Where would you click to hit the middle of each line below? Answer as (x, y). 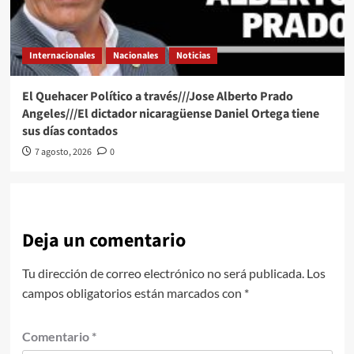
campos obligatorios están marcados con (133, 293)
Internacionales (62, 56)
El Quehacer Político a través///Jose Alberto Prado (157, 97)
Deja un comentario (104, 241)
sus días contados (70, 132)
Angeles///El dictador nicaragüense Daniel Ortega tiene (170, 114)
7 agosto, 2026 (63, 153)
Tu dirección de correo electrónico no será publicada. (163, 273)
